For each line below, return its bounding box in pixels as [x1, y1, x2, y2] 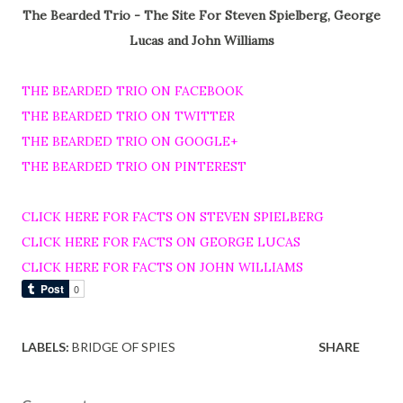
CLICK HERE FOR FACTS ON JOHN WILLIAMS [22, 259, 303, 275]
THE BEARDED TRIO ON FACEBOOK [22, 83, 244, 99]
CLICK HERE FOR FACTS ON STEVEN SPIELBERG [22, 209, 324, 225]
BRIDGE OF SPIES [72, 339, 175, 354]
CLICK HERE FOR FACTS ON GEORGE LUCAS [22, 234, 300, 250]
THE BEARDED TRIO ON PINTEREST [22, 158, 246, 175]
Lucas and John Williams [129, 32, 274, 49]
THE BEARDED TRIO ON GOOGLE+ [22, 133, 237, 149]
